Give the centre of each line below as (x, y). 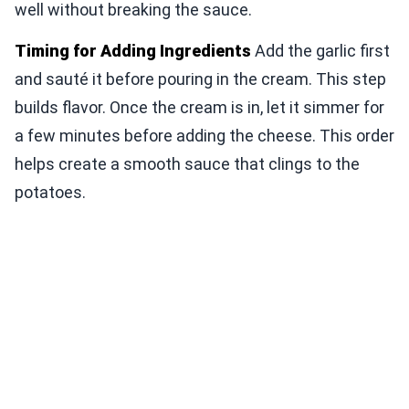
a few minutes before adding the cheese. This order (204, 135)
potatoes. (50, 192)
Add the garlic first (320, 50)
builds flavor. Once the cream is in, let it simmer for (199, 107)
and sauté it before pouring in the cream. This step (200, 79)
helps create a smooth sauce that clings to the (187, 163)
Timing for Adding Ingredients (133, 50)
